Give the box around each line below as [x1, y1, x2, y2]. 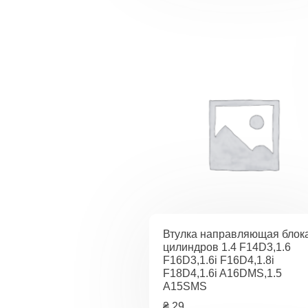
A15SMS [163, 280, 207, 292]
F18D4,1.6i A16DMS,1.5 [163, 267, 282, 279]
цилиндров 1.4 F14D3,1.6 [163, 241, 291, 253]
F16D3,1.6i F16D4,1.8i [163, 254, 274, 266]
